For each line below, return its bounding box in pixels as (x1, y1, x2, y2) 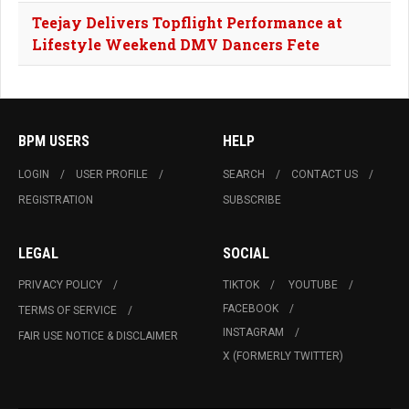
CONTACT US (291, 168, 358, 181)
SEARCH (223, 168, 265, 181)
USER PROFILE (76, 168, 148, 181)
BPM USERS (18, 132, 89, 150)
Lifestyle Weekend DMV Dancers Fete (32, 35, 320, 54)
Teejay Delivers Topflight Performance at (32, 13, 342, 32)
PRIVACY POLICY (18, 278, 102, 291)
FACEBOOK (223, 302, 278, 315)
